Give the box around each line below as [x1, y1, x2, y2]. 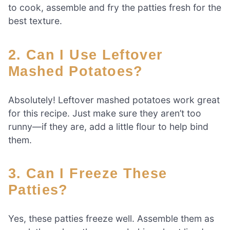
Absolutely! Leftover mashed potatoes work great [8, 94, 220, 105]
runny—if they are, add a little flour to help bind [8, 121, 208, 132]
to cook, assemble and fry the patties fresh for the [8, 2, 221, 13]
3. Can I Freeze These [8, 165, 22, 181]
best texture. [8, 15, 62, 27]
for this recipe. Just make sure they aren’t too [8, 107, 201, 119]
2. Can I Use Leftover [8, 46, 22, 63]
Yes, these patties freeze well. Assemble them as [8, 213, 214, 224]
